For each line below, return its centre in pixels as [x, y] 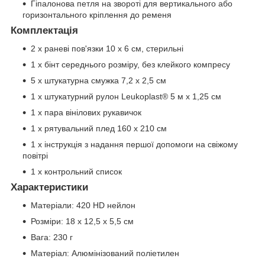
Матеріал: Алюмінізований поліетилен [105, 253]
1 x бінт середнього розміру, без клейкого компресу [130, 65]
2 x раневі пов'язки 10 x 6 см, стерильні [107, 49]
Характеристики [49, 188]
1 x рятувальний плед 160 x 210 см [99, 129]
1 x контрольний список [76, 172]
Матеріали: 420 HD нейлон [83, 205]
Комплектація [44, 31]
